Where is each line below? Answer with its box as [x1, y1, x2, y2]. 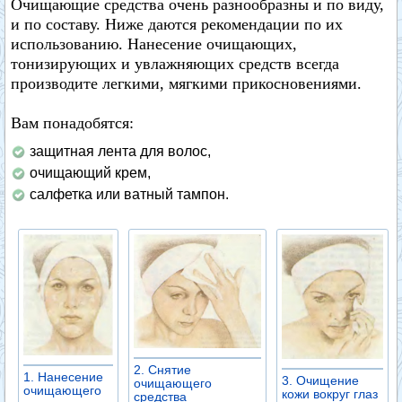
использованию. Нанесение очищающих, [11, 35, 297, 53]
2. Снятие [134, 363, 191, 378]
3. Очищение [282, 373, 359, 389]
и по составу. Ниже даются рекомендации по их [11, 15, 343, 33]
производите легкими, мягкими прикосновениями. [11, 74, 362, 92]
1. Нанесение [23, 369, 103, 384]
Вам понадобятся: [11, 114, 134, 132]
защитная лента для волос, [30, 144, 211, 159]
